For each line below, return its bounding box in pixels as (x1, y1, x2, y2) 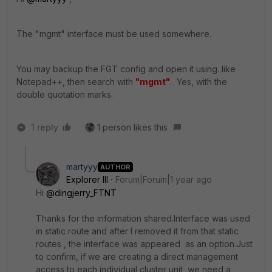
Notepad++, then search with (16, 76, 135, 87)
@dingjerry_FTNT (46, 188, 117, 198)
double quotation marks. (16, 89, 113, 100)
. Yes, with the (170, 76, 227, 87)
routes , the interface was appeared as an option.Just (36, 239, 253, 249)
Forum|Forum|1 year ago (115, 174, 212, 185)
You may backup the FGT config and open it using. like (16, 64, 236, 74)
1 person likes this (97, 122, 168, 132)
